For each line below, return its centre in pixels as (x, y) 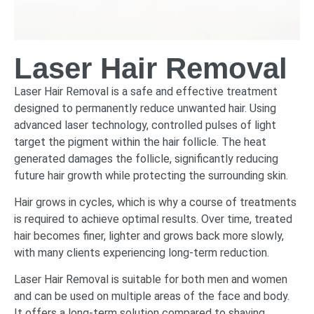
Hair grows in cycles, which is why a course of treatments (155, 203)
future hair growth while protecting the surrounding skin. (151, 175)
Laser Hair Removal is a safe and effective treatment (146, 91)
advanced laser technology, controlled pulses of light (145, 125)
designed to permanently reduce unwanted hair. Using (145, 108)
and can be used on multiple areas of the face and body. (152, 296)
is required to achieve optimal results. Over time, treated (153, 219)
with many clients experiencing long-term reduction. (142, 253)
